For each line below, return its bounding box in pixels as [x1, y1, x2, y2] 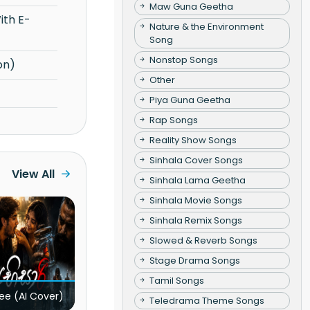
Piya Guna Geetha [149, 93, 230, 107]
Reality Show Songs [149, 133, 237, 147]
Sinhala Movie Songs [149, 193, 242, 207]
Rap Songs [149, 113, 198, 127]
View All [11, 165, 55, 182]
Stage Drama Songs [149, 253, 240, 267]
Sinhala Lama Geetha [149, 173, 246, 187]
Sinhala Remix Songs [149, 213, 242, 227]
